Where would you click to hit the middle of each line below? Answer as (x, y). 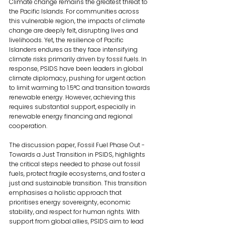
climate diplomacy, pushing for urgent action (78, 78)
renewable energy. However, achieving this (73, 97)
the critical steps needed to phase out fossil (75, 164)
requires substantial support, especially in (73, 106)
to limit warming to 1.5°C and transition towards (80, 87)
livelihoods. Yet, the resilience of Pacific (67, 40)
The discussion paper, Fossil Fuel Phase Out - (78, 145)
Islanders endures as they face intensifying (74, 49)
